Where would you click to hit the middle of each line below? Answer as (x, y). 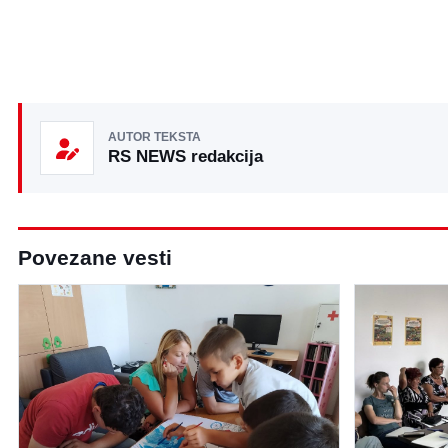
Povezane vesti (95, 257)
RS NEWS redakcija (185, 156)
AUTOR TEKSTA (154, 136)
